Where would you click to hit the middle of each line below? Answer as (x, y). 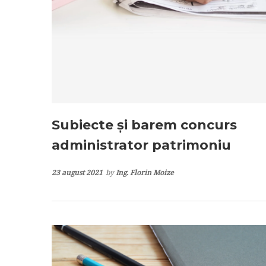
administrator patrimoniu (141, 145)
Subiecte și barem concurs (144, 125)
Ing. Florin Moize (145, 172)
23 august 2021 (77, 172)
